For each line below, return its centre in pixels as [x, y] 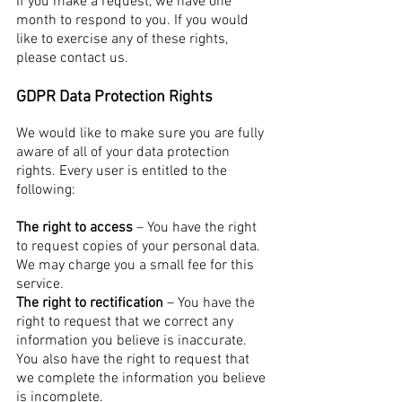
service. [40, 284]
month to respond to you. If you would [132, 21]
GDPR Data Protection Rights [114, 97]
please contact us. [72, 58]
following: [46, 190]
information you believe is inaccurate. [131, 341]
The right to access [74, 228]
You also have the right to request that [133, 360]
